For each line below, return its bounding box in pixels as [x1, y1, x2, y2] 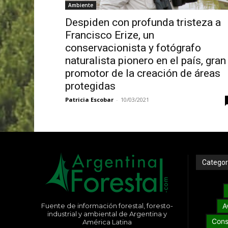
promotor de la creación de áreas [65, 67, 220, 80]
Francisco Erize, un [65, 29, 154, 42]
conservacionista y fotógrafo [65, 42, 201, 54]
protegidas [65, 80, 116, 93]
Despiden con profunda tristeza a [65, 16, 221, 29]
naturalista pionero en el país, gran [65, 54, 226, 67]
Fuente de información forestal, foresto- [41, 202, 173, 210]
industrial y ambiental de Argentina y [47, 210, 167, 218]
